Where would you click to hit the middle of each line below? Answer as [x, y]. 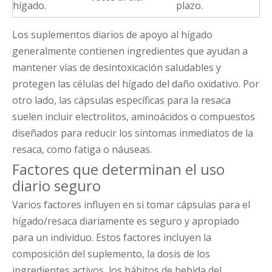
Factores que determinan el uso [118, 169]
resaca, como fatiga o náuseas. [82, 150]
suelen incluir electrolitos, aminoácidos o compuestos [134, 117]
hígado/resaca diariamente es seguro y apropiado [126, 221]
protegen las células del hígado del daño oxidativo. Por [136, 84]
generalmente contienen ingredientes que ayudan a [130, 51]
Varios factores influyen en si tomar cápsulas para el [131, 205]
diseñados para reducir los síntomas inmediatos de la [133, 133]
